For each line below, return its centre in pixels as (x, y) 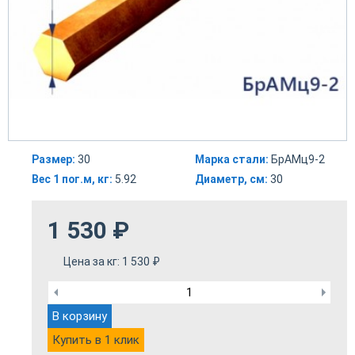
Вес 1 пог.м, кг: (72, 179)
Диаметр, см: (231, 179)
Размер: (53, 160)
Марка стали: (232, 160)
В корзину (80, 316)
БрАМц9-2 (297, 160)
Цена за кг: (93, 262)
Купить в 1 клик (96, 340)
